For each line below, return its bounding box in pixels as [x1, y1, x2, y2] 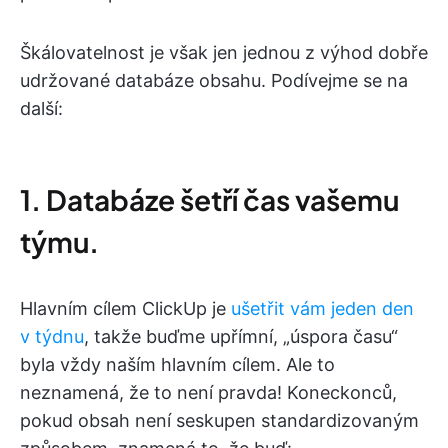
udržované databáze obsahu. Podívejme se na [20, 70, 408, 92]
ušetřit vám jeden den [231, 298, 414, 320]
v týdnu [20, 326, 84, 348]
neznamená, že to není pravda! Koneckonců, [20, 382, 397, 404]
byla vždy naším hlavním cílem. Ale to [20, 354, 335, 376]
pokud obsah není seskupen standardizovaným [20, 410, 419, 432]
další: [20, 98, 63, 120]
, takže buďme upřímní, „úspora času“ [84, 326, 398, 348]
